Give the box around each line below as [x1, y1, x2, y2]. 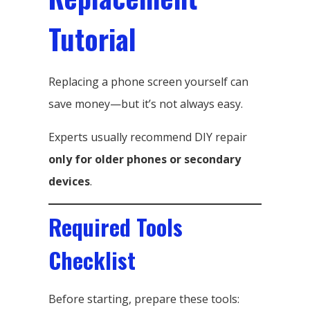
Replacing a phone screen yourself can [48, 73, 248, 89]
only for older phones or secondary [48, 151, 241, 167]
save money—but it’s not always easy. [48, 95, 243, 111]
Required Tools [48, 210, 183, 243]
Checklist [48, 243, 136, 276]
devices [48, 173, 90, 189]
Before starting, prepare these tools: [48, 291, 239, 307]
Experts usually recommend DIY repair [48, 129, 247, 145]
